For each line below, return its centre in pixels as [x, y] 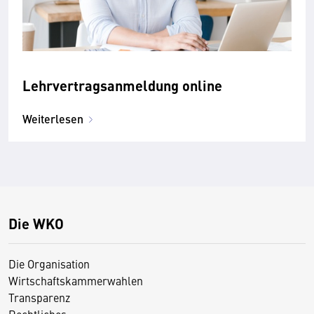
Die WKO [36, 223]
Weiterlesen [53, 118]
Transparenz [39, 297]
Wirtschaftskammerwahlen [76, 280]
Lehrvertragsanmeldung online [122, 85]
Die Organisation [49, 263]
